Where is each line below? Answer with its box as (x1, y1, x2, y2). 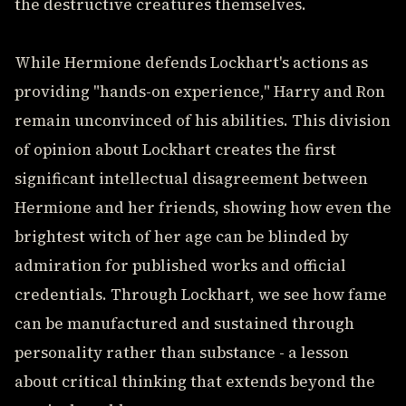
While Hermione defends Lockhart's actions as (14, 52, 368, 73)
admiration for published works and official (14, 255, 346, 276)
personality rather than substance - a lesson (14, 342, 349, 363)
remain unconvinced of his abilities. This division (14, 110, 391, 131)
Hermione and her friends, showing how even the (14, 197, 391, 218)
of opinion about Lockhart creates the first (14, 139, 336, 160)
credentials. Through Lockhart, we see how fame (14, 284, 387, 305)
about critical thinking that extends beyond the (14, 371, 375, 392)
